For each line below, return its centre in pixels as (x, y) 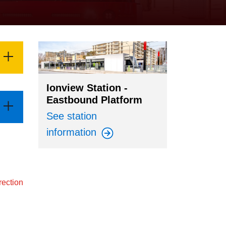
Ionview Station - (87, 88)
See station (72, 116)
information (73, 132)
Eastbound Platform (94, 100)
